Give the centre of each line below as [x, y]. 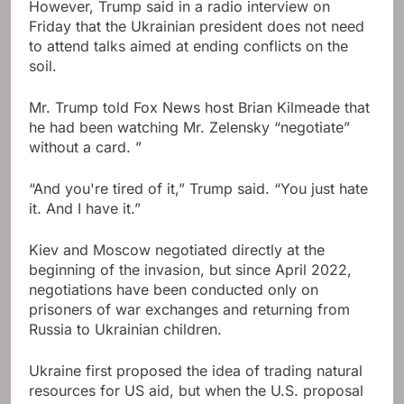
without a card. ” [85, 147]
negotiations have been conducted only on [174, 290]
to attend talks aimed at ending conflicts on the [188, 46]
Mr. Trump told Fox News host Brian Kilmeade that [199, 108]
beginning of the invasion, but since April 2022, [190, 270]
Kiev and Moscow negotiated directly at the [177, 250]
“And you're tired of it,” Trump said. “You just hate [198, 189]
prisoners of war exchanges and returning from [189, 310]
